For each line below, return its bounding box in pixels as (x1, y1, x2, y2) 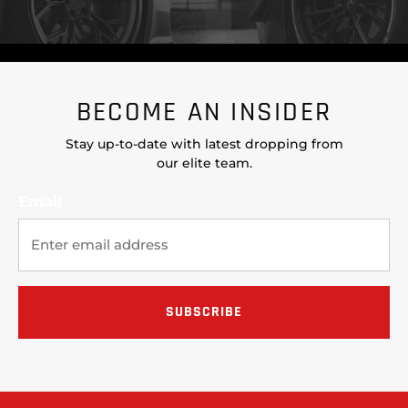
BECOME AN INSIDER (76, 95, 332, 129)
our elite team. (156, 155, 252, 171)
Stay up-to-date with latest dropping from (65, 136, 343, 152)
